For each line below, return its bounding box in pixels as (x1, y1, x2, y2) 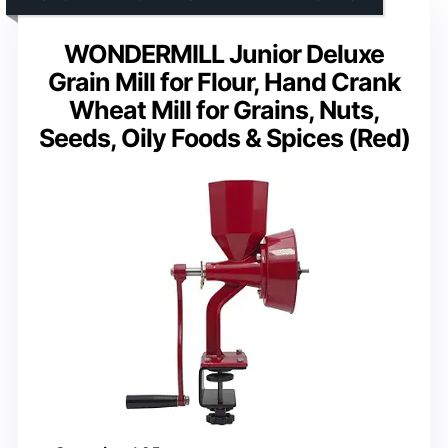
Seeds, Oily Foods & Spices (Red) (38, 122, 410, 153)
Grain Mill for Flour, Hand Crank (47, 66, 401, 97)
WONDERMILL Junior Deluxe (64, 38, 384, 69)
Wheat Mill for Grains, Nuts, (68, 94, 380, 125)
